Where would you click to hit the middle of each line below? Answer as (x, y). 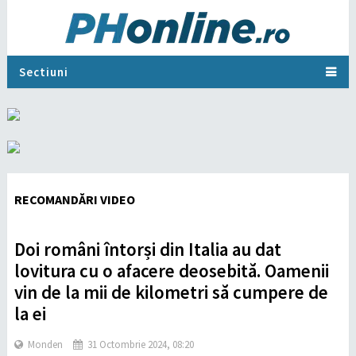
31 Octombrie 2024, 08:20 (140, 344)
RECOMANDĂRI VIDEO (74, 199)
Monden (45, 344)
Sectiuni (43, 72)
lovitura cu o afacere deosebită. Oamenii (171, 271)
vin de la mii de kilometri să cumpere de (171, 292)
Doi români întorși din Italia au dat (147, 249)
